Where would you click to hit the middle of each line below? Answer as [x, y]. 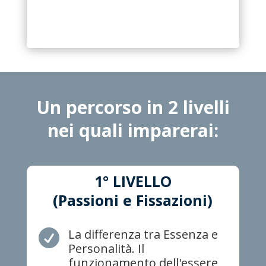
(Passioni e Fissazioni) [133, 200]
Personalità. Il [106, 249]
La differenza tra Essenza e [143, 235]
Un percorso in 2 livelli [133, 107]
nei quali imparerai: [133, 131]
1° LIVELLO [133, 181]
